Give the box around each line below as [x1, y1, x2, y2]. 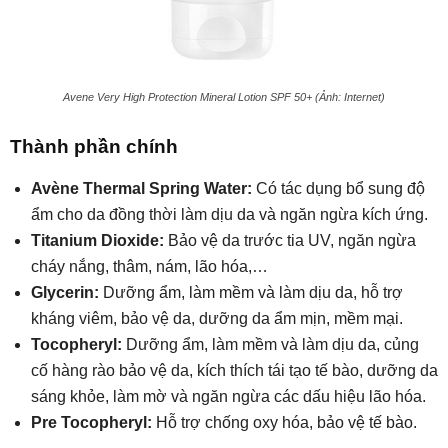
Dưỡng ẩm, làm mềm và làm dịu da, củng [122, 336, 419, 354]
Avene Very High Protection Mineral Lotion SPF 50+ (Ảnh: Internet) [63, 91, 385, 104]
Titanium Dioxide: [31, 232, 164, 250]
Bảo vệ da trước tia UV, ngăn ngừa [164, 232, 416, 250]
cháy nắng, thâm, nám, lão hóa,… [31, 258, 268, 276]
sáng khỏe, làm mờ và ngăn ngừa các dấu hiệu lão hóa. [31, 388, 426, 406]
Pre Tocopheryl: [31, 414, 152, 432]
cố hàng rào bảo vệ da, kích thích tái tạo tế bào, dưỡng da [31, 362, 438, 380]
